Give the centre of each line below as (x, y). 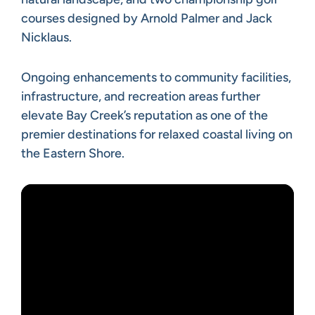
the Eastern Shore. (73, 153)
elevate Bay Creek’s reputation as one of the (144, 115)
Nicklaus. (46, 37)
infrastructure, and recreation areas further (141, 96)
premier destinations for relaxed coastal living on (157, 134)
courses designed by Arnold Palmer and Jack (147, 18)
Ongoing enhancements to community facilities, (156, 77)
